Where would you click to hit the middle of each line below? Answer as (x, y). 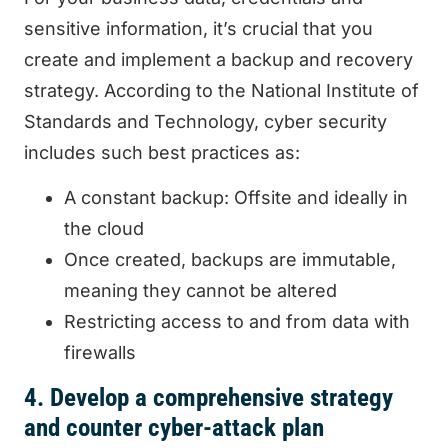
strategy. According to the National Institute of (221, 90)
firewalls (100, 353)
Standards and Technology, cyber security (205, 121)
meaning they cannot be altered (200, 291)
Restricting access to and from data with (237, 322)
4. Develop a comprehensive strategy (208, 398)
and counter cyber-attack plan (174, 428)
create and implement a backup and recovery (218, 59)
